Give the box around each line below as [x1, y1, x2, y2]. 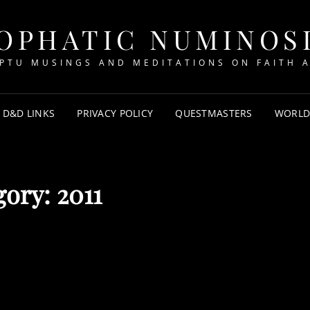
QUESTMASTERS [175, 107, 253, 120]
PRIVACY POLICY [77, 107, 154, 120]
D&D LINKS [2, 107, 55, 120]
